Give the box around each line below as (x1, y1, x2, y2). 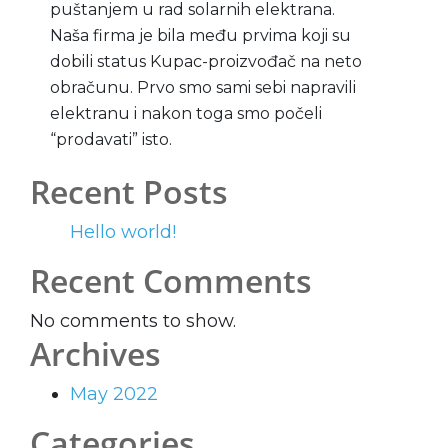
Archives (30, 331, 161, 375)
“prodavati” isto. (50, 129, 172, 149)
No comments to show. (30, 309, 236, 332)
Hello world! (70, 220, 176, 243)
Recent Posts (30, 169, 228, 213)
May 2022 (70, 382, 158, 405)
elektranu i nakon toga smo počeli (50, 103, 322, 123)
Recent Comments (30, 258, 312, 302)
